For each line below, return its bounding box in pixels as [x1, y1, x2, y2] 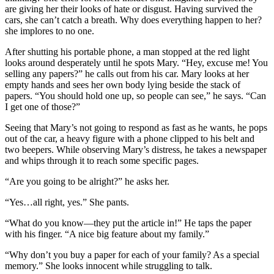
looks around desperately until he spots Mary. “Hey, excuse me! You [5, 57, 268, 68]
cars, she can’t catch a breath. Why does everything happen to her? [5, 15, 262, 26]
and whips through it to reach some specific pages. [5, 155, 199, 166]
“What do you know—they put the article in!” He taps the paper [5, 218, 251, 229]
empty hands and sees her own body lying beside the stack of [5, 80, 240, 91]
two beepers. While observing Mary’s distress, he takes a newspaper [5, 144, 267, 155]
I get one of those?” [5, 102, 80, 113]
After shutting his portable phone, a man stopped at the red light [5, 46, 250, 57]
